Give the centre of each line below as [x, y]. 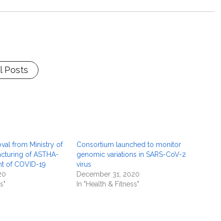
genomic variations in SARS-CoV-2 [131, 154]
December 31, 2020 [108, 174]
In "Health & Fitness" [108, 184]
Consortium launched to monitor [129, 145]
